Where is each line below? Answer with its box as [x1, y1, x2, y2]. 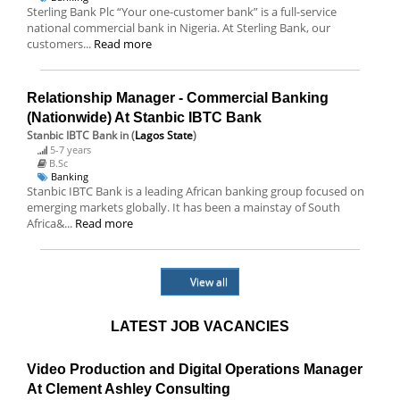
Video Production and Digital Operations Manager [27, 362, 362, 377]
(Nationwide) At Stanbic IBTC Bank [27, 110, 262, 125]
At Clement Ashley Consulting [27, 381, 230, 396]
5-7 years [50, 143, 91, 156]
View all [190, 274, 228, 289]
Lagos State [135, 128, 193, 143]
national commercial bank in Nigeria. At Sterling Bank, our [27, 20, 330, 36]
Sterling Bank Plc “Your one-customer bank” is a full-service [27, 4, 337, 20]
